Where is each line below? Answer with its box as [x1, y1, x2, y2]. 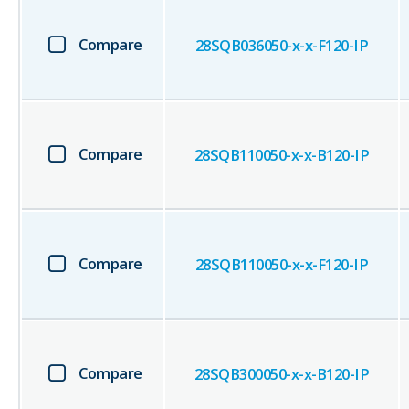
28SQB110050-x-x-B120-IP [194, 144, 370, 166]
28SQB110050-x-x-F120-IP [194, 254, 369, 276]
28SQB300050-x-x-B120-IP [194, 363, 370, 385]
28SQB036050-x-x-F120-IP [194, 35, 369, 57]
